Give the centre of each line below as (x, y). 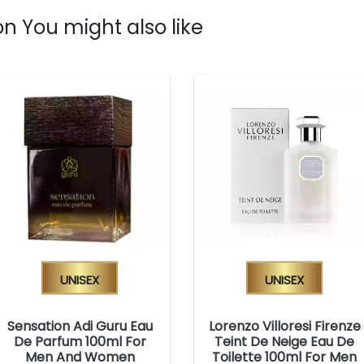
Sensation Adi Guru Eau (80, 326)
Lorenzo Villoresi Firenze (284, 326)
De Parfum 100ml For (80, 341)
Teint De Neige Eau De (284, 341)
